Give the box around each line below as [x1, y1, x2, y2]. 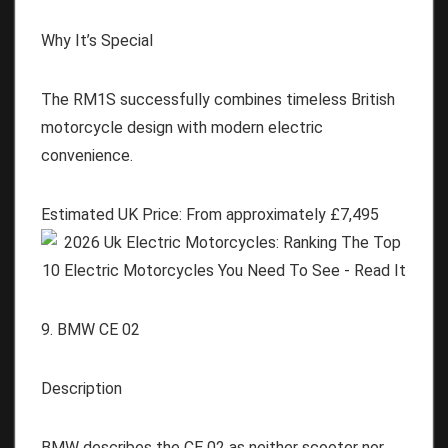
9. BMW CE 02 [41, 319, 140, 339]
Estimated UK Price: [41, 204, 182, 224]
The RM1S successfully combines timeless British [41, 89, 395, 109]
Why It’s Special [41, 30, 153, 50]
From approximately [182, 204, 330, 224]
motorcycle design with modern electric [41, 117, 323, 137]
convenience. [41, 145, 133, 165]
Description [41, 378, 122, 398]
